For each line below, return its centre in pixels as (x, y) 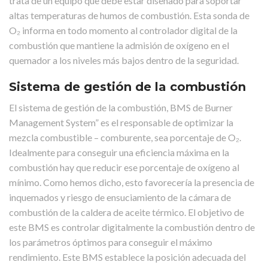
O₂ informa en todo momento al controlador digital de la (123, 31)
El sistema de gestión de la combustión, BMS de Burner (121, 108)
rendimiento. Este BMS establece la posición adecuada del (127, 257)
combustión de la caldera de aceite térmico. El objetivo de (127, 212)
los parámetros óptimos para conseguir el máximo (111, 242)
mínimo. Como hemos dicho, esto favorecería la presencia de (132, 182)
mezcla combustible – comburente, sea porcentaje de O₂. (125, 138)
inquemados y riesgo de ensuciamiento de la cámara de (120, 197)
